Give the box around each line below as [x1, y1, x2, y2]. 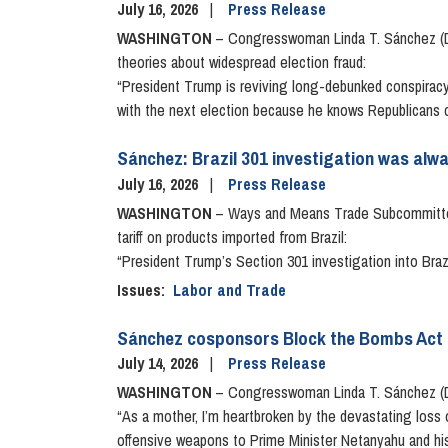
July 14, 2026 [117, 352, 202, 375]
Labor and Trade [173, 278, 286, 301]
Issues [117, 278, 161, 301]
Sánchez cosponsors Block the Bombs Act [117, 324, 443, 351]
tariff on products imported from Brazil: [117, 225, 347, 248]
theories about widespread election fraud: [117, 50, 366, 73]
